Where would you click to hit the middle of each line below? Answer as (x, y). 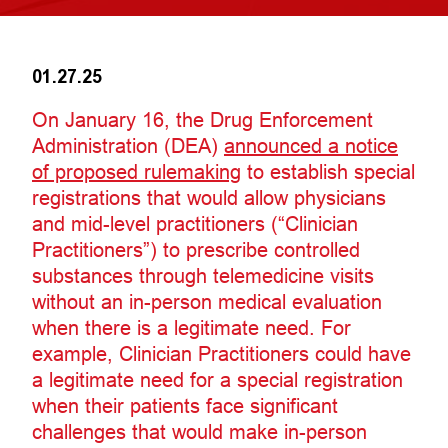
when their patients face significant (185, 405)
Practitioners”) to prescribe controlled (196, 249)
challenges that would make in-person (199, 431)
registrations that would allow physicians (209, 197)
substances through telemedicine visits (203, 275)
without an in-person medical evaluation (207, 301)
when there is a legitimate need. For (191, 327)
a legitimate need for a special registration (217, 379)
